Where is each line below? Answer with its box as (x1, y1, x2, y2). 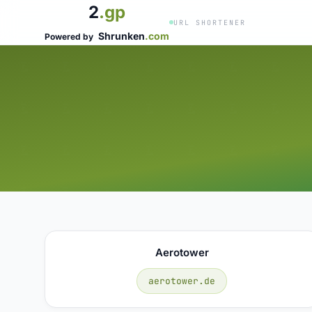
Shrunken (98, 30, 145, 42)
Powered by (45, 31, 95, 42)
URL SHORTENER (173, 17, 246, 27)
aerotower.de (148, 274, 216, 287)
